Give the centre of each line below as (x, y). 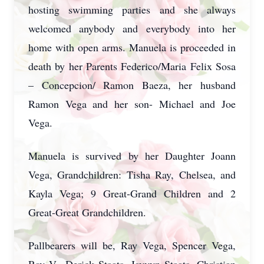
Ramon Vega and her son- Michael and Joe (132, 104)
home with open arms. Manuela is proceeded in (132, 47)
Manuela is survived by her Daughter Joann (132, 156)
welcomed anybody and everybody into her (132, 28)
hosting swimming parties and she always (132, 9)
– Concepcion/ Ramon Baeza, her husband (132, 85)
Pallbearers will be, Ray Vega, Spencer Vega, (132, 245)
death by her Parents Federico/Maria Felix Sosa (132, 66)
